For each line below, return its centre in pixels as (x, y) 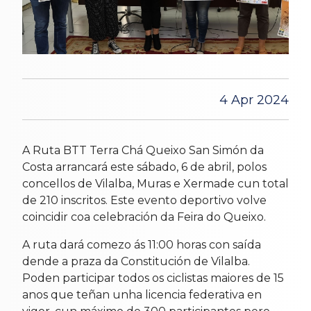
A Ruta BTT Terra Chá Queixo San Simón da (143, 150)
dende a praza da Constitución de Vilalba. (136, 261)
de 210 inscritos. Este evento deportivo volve (144, 200)
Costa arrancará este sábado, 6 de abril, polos (144, 167)
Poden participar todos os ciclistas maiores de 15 (153, 278)
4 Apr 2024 (254, 100)
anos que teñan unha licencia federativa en (142, 294)
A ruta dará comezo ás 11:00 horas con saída (142, 244)
